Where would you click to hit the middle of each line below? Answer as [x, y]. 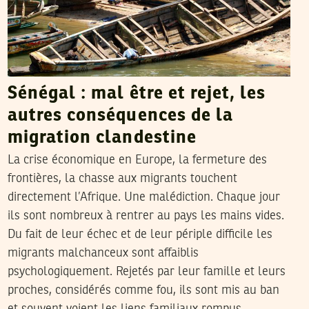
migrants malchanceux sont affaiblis [103, 253]
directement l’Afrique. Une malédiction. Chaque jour [143, 198]
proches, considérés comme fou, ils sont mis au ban [143, 291]
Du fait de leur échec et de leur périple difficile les [140, 235]
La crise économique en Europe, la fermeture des [137, 160]
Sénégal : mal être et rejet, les [137, 94]
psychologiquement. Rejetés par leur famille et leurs [146, 272]
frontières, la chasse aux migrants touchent [122, 179]
